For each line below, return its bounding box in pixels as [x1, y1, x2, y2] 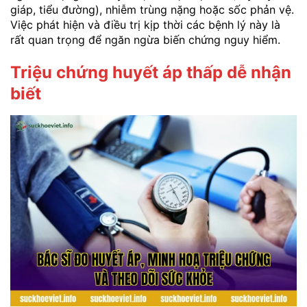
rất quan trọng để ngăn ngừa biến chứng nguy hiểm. [10, 32, 280, 47]
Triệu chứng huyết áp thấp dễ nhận [10, 62, 291, 82]
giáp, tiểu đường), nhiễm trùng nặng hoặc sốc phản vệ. [10, 2, 294, 16]
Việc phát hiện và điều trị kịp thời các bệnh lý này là [10, 17, 280, 32]
